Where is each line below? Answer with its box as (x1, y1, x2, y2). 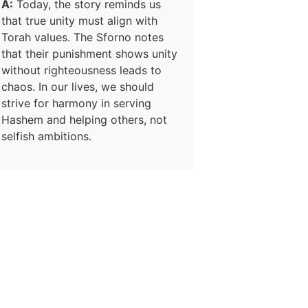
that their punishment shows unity (1, 47, 177, 60)
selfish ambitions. (1, 129, 91, 143)
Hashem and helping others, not (1, 113, 167, 126)
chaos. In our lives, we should (1, 80, 154, 93)
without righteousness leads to (1, 63, 162, 77)
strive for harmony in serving (1, 96, 151, 110)
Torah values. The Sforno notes (1, 30, 164, 44)
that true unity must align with (1, 14, 157, 27)
